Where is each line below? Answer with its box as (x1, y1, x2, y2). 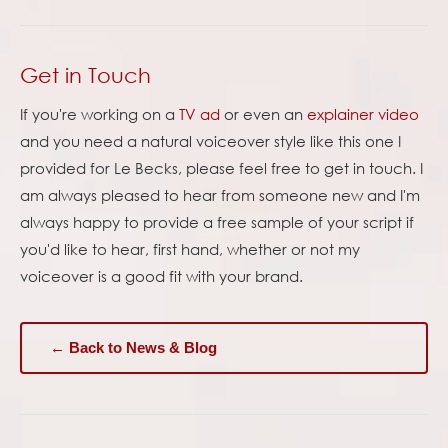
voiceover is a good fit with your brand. (20, 266, 303, 287)
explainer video (307, 104, 419, 125)
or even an (220, 104, 307, 125)
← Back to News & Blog (50, 339, 217, 357)
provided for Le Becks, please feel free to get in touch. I (20, 158, 423, 179)
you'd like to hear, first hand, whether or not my (20, 239, 360, 260)
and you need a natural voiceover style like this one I (20, 131, 401, 152)
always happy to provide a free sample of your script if (20, 212, 414, 233)
